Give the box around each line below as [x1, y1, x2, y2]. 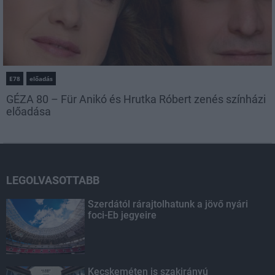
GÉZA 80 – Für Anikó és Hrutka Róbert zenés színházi [6, 93, 266, 106]
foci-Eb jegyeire [88, 209, 157, 222]
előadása [6, 105, 51, 118]
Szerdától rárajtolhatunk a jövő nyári [88, 198, 249, 211]
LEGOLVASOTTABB [6, 174, 99, 187]
